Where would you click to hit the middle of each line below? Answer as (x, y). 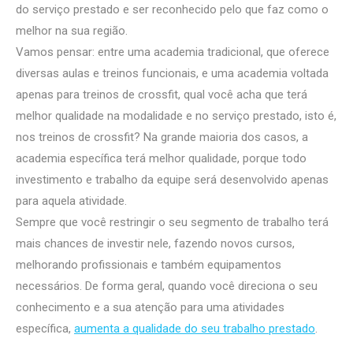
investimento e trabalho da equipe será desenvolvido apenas (172, 180)
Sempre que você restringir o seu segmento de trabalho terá (172, 223)
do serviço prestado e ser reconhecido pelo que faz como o (172, 10)
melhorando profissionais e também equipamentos (149, 265)
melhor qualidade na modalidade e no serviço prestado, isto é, (176, 116)
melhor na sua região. (72, 31)
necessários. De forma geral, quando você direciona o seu (167, 286)
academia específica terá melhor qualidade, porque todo (161, 159)
